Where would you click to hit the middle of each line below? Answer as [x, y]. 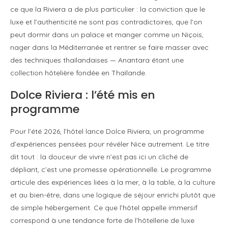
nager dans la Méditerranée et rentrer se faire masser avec [109, 47]
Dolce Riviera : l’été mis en [83, 95]
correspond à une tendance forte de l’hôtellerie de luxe [102, 220]
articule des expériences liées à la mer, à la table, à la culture [113, 182]
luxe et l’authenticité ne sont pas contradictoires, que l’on [106, 22]
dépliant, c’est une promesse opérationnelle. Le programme [111, 169]
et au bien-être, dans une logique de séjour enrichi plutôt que [113, 195]
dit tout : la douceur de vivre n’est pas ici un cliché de [99, 156]
